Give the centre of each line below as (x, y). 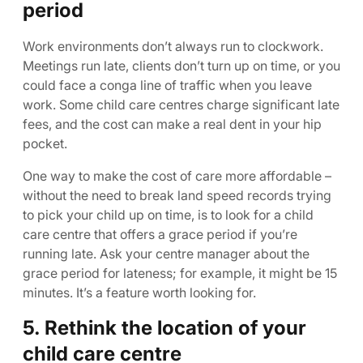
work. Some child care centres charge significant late (181, 105)
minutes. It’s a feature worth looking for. (139, 293)
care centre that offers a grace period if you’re (160, 234)
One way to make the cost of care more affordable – (177, 176)
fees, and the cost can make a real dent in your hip (172, 124)
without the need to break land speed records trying (177, 195)
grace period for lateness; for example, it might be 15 (180, 273)
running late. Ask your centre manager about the (166, 254)
